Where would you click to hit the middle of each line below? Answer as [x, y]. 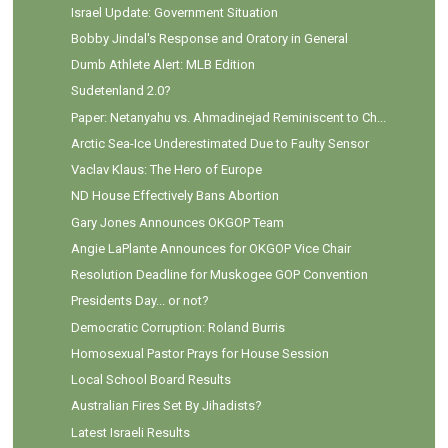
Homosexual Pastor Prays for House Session [199, 353]
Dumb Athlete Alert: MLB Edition [162, 65]
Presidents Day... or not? [139, 301]
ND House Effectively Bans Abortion [174, 196]
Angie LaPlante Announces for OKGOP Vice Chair [210, 248]
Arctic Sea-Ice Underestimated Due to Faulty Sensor [219, 143]
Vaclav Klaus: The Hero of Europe [166, 170]
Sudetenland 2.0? [120, 91]
